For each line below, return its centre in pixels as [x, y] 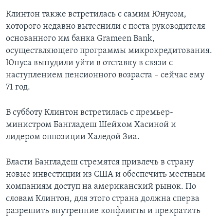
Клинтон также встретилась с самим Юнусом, [96, 15]
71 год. [18, 88]
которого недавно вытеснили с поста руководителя [106, 27]
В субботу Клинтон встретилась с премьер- [90, 113]
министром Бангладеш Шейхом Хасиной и [91, 125]
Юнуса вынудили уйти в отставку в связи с [89, 63]
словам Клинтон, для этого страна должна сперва [103, 199]
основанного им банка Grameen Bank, [80, 39]
